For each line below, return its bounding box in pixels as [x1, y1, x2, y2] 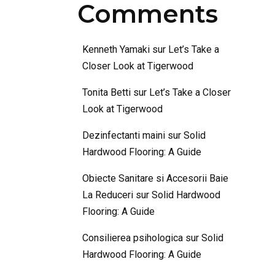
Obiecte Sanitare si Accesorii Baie [82, 172, 228, 185]
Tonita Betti [82, 87, 131, 99]
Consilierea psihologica [82, 232, 183, 244]
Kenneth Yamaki [82, 44, 150, 56]
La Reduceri [82, 189, 133, 201]
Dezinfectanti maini [82, 130, 165, 142]
